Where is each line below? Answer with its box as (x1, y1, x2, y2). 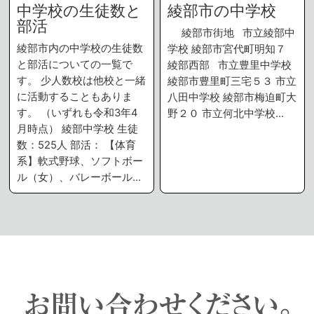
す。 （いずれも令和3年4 (17, 107, 138, 120)
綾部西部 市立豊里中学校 (168, 59, 292, 72)
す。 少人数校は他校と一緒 (17, 74, 146, 88)
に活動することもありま (17, 90, 133, 104)
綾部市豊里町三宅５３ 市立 (168, 75, 297, 88)
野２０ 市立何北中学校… (168, 107, 285, 121)
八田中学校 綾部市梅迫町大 (168, 91, 297, 104)
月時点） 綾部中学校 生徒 (17, 123, 139, 136)
